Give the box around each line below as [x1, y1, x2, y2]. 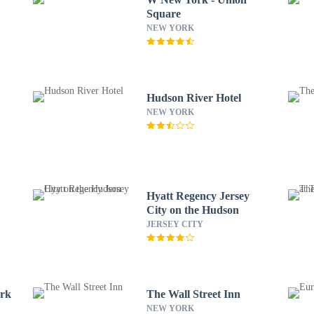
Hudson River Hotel [146, 92, 241, 104]
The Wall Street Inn [146, 288, 240, 300]
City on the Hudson [146, 204, 239, 216]
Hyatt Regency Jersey [146, 190, 250, 202]
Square [146, 8, 181, 20]
